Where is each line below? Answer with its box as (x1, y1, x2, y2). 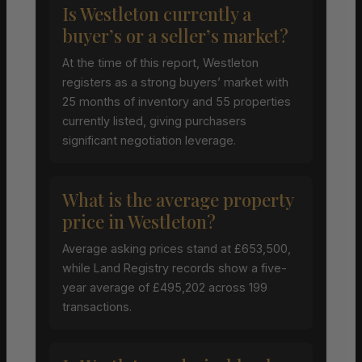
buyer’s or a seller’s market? (62, 23, 288, 48)
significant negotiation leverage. (62, 133, 236, 147)
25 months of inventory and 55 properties (62, 94, 291, 108)
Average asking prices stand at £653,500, (62, 241, 291, 255)
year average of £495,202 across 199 (62, 280, 267, 294)
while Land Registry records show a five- (62, 260, 287, 275)
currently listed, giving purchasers (62, 113, 246, 128)
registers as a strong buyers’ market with (62, 74, 288, 89)
